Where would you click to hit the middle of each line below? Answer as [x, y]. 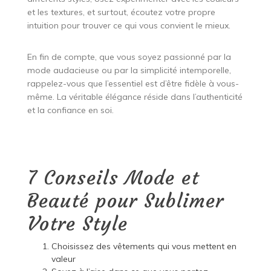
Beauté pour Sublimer [125, 201]
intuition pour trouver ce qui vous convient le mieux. [129, 25]
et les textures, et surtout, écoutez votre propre [121, 12]
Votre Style [77, 224]
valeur [63, 259]
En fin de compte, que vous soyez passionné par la [129, 57]
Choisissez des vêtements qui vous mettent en [144, 246]
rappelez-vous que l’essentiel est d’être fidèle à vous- [133, 83]
